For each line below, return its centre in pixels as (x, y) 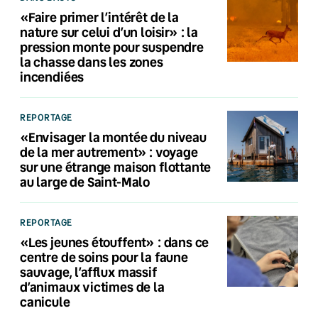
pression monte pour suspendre (112, 46)
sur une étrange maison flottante (116, 166)
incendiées (52, 76)
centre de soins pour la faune (104, 257)
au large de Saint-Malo (85, 181)
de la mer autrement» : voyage (109, 152)
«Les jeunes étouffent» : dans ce (115, 242)
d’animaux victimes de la (92, 286)
